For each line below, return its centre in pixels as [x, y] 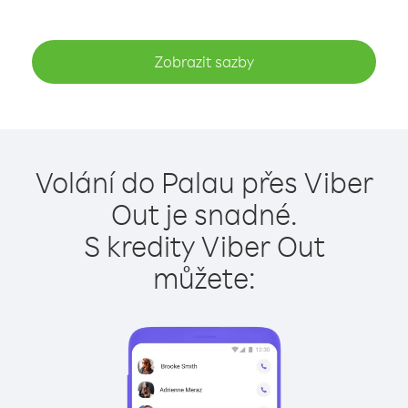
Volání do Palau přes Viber [204, 182]
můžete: [204, 277]
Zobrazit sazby [204, 61]
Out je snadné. [204, 214]
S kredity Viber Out [204, 245]
